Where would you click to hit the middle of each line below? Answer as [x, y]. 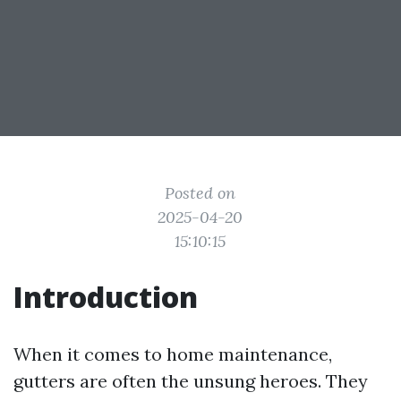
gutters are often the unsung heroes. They [191, 381]
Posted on [200, 193]
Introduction [106, 297]
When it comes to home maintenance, [173, 354]
